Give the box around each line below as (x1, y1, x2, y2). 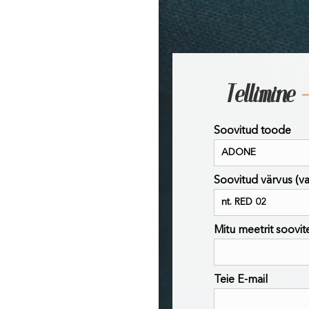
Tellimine (228, 83, 295, 107)
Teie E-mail (214, 275, 268, 286)
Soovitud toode (214, 126, 291, 137)
